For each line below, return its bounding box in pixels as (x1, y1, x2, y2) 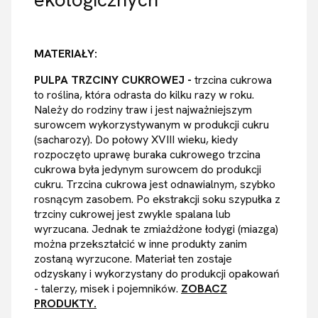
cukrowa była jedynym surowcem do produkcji (34, 162, 261, 177)
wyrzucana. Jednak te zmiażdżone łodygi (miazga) (34, 221, 278, 237)
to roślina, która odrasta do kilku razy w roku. (34, 87, 254, 103)
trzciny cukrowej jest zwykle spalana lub (34, 207, 231, 222)
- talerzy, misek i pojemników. (34, 281, 178, 297)
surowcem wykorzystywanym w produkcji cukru (34, 117, 269, 133)
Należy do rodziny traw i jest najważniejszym (34, 102, 252, 118)
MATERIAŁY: (34, 46, 97, 62)
